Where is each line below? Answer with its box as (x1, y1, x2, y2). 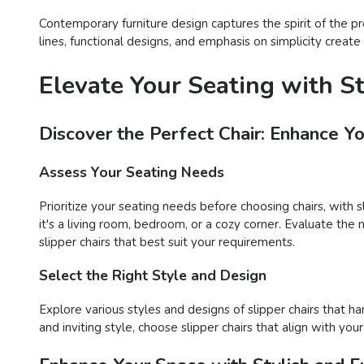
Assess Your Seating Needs (39, 162, 224, 183)
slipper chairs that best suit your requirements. (39, 233, 295, 250)
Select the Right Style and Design (39, 266, 266, 286)
